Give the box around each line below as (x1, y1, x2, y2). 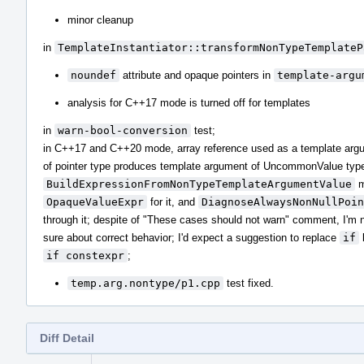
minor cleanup (67, 13, 133, 26)
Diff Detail (40, 331, 94, 344)
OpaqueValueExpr (46, 195, 144, 208)
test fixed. (223, 276, 274, 289)
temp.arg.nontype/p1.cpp (71, 276, 220, 289)
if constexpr (46, 249, 124, 262)
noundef (71, 68, 116, 81)
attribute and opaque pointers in (119, 68, 274, 81)
